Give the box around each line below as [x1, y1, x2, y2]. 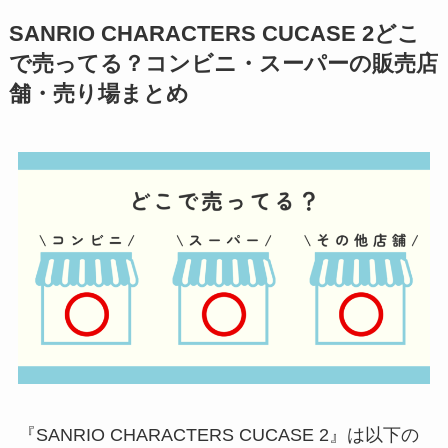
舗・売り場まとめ [8, 81, 189, 106]
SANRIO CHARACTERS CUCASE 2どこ [8, 21, 420, 46]
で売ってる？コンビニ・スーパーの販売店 [8, 51, 438, 76]
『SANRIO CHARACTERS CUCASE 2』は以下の [17, 425, 419, 446]
